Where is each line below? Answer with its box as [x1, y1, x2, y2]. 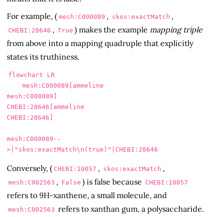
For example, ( [7, 11, 57, 21]
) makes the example [75, 25, 150, 35]
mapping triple [150, 25, 202, 35]
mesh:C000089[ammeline [7, 81, 22, 89]
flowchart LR [8, 71, 55, 78]
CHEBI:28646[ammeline [7, 103, 84, 110]
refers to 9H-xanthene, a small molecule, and [7, 190, 167, 200]
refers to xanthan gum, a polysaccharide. [56, 203, 204, 214]
